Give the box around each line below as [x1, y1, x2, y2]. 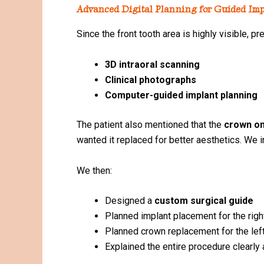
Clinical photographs [105, 74, 196, 85]
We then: [77, 164, 112, 176]
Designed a [105, 195, 154, 207]
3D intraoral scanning [105, 58, 200, 70]
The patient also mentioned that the [77, 118, 224, 130]
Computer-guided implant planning [105, 89, 258, 101]
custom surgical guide [154, 195, 253, 207]
